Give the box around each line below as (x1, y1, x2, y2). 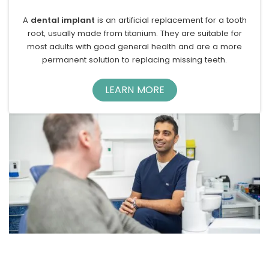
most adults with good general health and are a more (27, 40, 242, 52)
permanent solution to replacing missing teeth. (42, 53, 227, 65)
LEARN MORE (104, 82, 165, 97)
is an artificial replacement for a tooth (94, 14, 247, 26)
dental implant (30, 14, 95, 26)
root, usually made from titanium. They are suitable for (27, 27, 242, 39)
